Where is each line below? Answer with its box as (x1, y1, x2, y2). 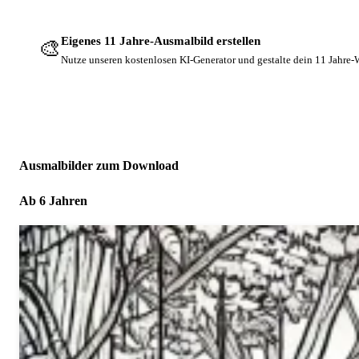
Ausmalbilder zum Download (19, 158, 179, 172)
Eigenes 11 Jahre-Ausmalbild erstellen (61, 34, 260, 48)
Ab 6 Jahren (19, 193, 87, 208)
